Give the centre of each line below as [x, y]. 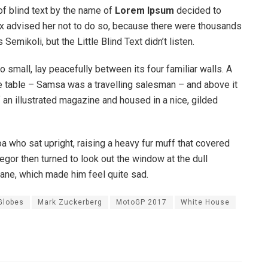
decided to [198, 11]
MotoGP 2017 [141, 202]
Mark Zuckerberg [70, 202]
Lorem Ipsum [143, 11]
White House [205, 202]
